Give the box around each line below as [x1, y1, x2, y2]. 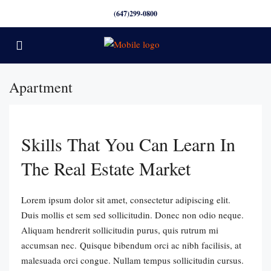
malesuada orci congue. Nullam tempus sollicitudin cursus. [21, 254, 244, 266]
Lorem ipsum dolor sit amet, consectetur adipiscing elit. [21, 194, 230, 206]
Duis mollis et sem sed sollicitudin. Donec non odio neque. [21, 209, 244, 221]
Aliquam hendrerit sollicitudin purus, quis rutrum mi [21, 224, 218, 236]
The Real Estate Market [21, 156, 191, 180]
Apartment [9, 77, 73, 97]
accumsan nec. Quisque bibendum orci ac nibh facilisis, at [21, 239, 241, 251]
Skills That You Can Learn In [21, 132, 235, 156]
